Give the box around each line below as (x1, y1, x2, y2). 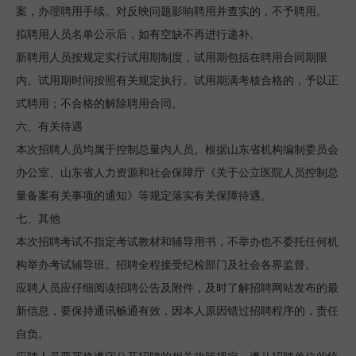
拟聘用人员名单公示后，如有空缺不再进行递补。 (16, 29, 261, 41)
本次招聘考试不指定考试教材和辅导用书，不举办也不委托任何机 (16, 236, 339, 248)
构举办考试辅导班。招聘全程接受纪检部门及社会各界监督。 (16, 259, 316, 271)
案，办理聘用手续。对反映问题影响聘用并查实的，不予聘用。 (16, 6, 327, 17)
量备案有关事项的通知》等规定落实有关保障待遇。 (16, 190, 272, 202)
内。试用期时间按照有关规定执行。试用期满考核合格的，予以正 (16, 75, 339, 87)
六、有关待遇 (16, 121, 83, 133)
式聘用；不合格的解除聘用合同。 (16, 98, 183, 110)
